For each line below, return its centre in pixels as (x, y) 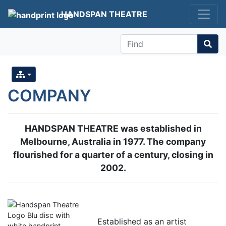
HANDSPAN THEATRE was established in (113, 129)
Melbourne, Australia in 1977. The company (113, 142)
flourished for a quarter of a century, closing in (113, 155)
